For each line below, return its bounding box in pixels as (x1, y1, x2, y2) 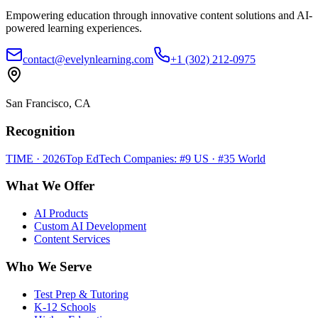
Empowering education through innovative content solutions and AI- (6, 9, 312, 22)
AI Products (34, 207, 88, 220)
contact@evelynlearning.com (23, 53, 153, 66)
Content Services (34, 233, 110, 246)
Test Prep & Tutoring (34, 287, 128, 300)
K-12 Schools (34, 300, 96, 313)
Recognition (6, 124, 75, 139)
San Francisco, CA (6, 97, 91, 110)
